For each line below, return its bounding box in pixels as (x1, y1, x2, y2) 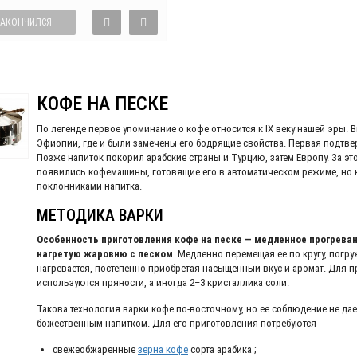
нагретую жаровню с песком (37, 248, 173, 261)
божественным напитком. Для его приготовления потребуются (37, 317, 316, 330)
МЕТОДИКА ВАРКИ (37, 206, 163, 226)
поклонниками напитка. (37, 180, 142, 193)
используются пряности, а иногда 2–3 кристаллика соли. (37, 277, 289, 289)
